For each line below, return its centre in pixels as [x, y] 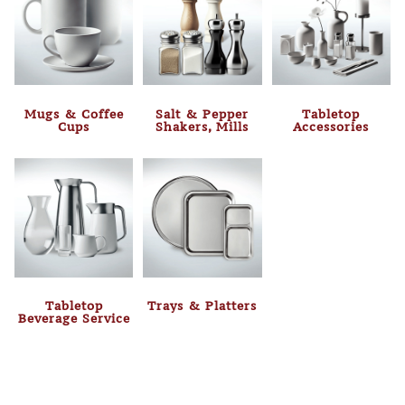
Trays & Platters [202, 306]
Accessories [331, 126]
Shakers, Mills [202, 126]
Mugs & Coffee [74, 113]
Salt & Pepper [202, 113]
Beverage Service [74, 319]
